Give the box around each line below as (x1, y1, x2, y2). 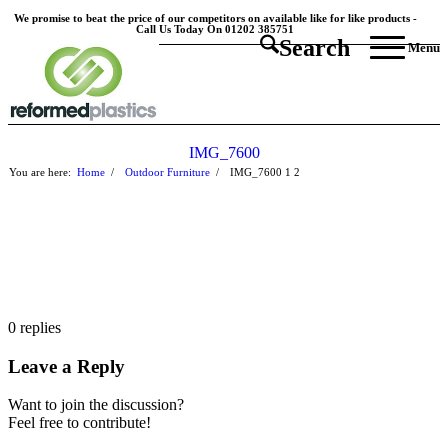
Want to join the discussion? (8, 396, 184, 414)
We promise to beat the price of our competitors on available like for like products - (13, 12, 417, 24)
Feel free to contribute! (8, 414, 151, 432)
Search (279, 35, 350, 61)
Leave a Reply (8, 355, 125, 377)
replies (20, 319, 61, 336)
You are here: (9, 166, 71, 178)
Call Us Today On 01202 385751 (136, 23, 295, 35)
